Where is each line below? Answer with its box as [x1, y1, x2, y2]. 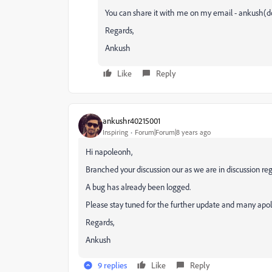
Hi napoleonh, [86, 146, 132, 157]
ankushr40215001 [103, 115, 160, 126]
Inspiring [103, 127, 128, 137]
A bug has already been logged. [86, 182, 191, 192]
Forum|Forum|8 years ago [135, 127, 211, 137]
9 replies [98, 260, 127, 270]
